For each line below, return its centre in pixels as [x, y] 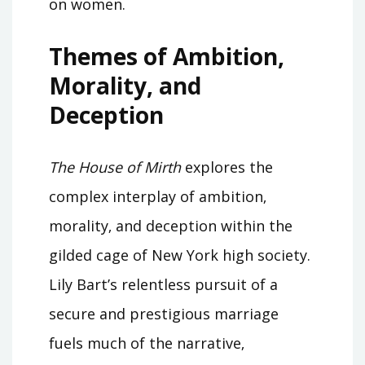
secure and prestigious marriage [164, 313]
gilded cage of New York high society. [180, 255]
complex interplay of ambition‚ [158, 196]
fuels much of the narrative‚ [147, 343]
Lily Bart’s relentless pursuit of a [163, 284]
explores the [227, 167]
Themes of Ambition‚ [167, 56]
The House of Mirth [115, 167]
